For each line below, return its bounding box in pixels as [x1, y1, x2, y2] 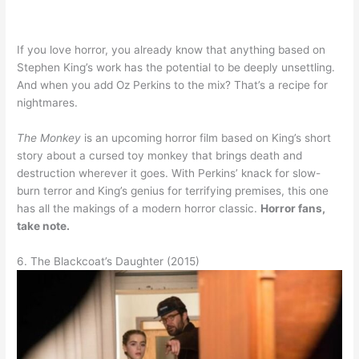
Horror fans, [260, 201, 326, 215]
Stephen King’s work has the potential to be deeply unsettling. [17, 60, 336, 74]
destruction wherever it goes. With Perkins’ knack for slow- [17, 166, 321, 179]
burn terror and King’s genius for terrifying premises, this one [17, 184, 329, 197]
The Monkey [17, 131, 82, 144]
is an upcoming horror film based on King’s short [81, 131, 332, 144]
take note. [17, 219, 71, 232]
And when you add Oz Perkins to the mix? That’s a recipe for [17, 78, 329, 91]
